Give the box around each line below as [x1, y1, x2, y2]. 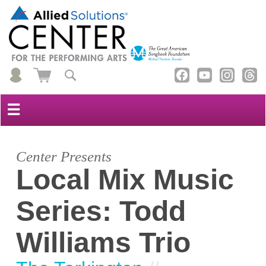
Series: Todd [16, 194, 186, 227]
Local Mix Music [16, 163, 235, 195]
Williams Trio [16, 226, 191, 258]
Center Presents [16, 148, 112, 164]
